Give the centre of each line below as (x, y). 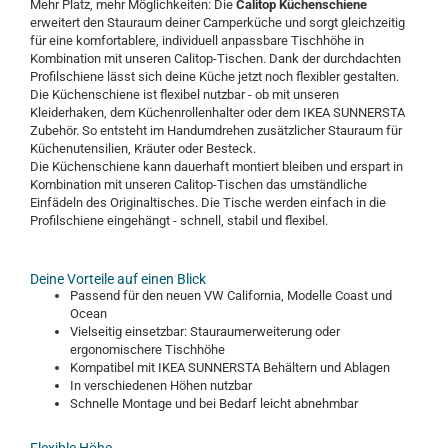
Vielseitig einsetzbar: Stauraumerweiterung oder (205, 331)
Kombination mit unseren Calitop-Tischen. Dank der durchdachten (215, 58)
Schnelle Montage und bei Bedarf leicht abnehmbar (214, 403)
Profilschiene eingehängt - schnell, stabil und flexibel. (179, 220)
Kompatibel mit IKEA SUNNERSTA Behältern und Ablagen (230, 367)
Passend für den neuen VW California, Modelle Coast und (231, 295)
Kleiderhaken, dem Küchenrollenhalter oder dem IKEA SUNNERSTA (217, 112)
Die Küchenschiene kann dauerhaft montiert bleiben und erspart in (216, 166)
